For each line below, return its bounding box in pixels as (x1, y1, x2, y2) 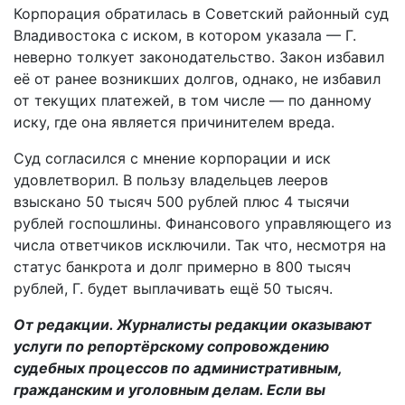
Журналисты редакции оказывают (117, 316, 372, 334)
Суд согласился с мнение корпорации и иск (14, 149, 331, 167)
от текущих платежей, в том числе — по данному (14, 91, 372, 109)
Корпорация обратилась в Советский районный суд (14, 5, 389, 23)
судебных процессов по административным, (14, 359, 342, 377)
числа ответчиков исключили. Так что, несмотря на (14, 236, 386, 254)
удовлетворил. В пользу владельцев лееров (14, 171, 328, 189)
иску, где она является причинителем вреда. (14, 113, 334, 131)
